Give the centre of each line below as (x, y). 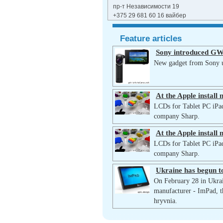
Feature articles (151, 38)
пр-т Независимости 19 (147, 6)
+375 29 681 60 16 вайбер (150, 15)
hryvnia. (166, 201)
